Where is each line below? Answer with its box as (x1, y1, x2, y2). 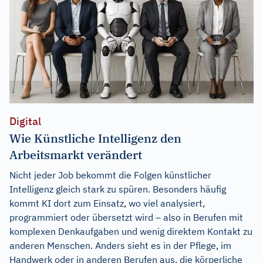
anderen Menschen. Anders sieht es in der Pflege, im (9, 239, 231, 251)
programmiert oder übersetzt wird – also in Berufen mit (9, 211, 243, 223)
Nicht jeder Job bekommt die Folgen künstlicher (9, 168, 211, 181)
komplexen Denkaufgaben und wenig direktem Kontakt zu (9, 225, 252, 237)
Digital (9, 114, 41, 128)
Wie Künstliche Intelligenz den (9, 130, 181, 146)
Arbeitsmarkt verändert (9, 146, 142, 163)
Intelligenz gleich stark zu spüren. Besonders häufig (9, 183, 226, 195)
